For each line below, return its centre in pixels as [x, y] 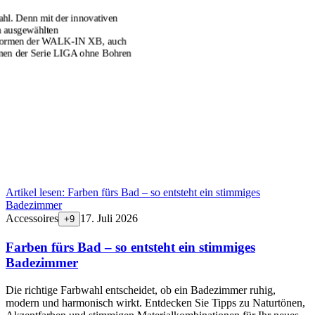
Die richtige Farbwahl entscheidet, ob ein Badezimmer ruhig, [141, 290]
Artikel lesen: [37, 193]
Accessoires [32, 219]
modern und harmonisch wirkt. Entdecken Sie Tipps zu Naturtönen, [155, 302]
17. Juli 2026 [109, 219]
